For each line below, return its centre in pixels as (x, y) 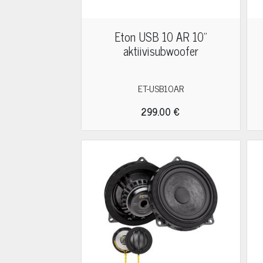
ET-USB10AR (161, 88)
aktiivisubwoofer (161, 51)
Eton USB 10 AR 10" (161, 37)
